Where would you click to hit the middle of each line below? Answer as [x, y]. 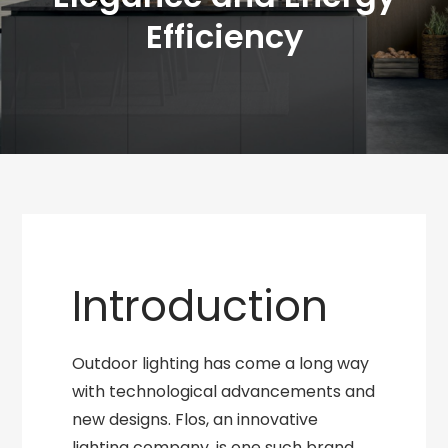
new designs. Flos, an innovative [195, 419]
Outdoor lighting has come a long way [221, 363]
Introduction [200, 306]
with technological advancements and [224, 391]
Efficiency [224, 36]
